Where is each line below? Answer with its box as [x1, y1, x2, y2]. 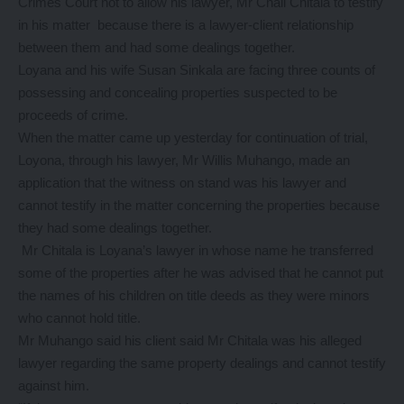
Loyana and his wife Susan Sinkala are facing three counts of [18, 61, 375, 78]
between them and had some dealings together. [18, 39, 295, 55]
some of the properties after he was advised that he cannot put [18, 264, 383, 280]
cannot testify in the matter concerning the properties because [18, 197, 380, 213]
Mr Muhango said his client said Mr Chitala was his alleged [18, 332, 362, 348]
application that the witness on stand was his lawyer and [18, 174, 346, 190]
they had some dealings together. [18, 219, 212, 235]
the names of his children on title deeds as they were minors [18, 287, 370, 303]
